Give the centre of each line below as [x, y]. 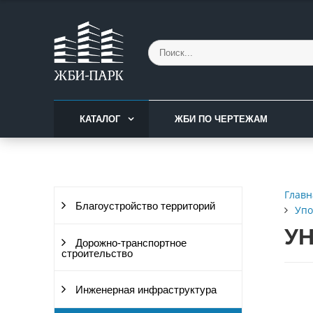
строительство [97, 254]
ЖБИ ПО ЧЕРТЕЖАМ [221, 119]
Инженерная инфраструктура [145, 290]
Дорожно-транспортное [130, 243]
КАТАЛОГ [100, 119]
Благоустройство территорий [144, 206]
